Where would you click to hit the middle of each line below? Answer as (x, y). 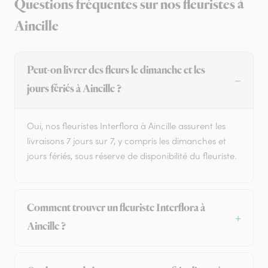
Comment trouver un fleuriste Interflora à (116, 208)
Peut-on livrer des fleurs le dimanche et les (116, 71)
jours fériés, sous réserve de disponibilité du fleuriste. (132, 156)
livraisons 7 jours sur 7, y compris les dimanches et (127, 141)
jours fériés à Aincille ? (74, 89)
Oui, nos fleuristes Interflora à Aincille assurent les (126, 126)
